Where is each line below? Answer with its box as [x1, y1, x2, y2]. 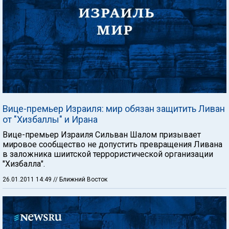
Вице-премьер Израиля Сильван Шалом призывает [3, 130, 201, 140]
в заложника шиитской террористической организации [3, 149, 213, 159]
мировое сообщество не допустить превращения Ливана [3, 140, 222, 149]
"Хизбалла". [3, 159, 45, 169]
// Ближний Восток [53, 176, 107, 183]
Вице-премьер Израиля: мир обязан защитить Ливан [3, 103, 225, 114]
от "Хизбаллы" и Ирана [3, 114, 98, 125]
